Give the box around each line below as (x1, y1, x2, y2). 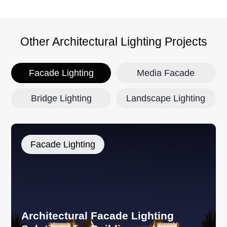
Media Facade (137, 67, 195, 78)
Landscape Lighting (126, 93, 206, 103)
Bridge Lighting (30, 93, 92, 103)
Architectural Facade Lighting (21, 210, 174, 222)
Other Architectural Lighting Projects (20, 34, 207, 48)
